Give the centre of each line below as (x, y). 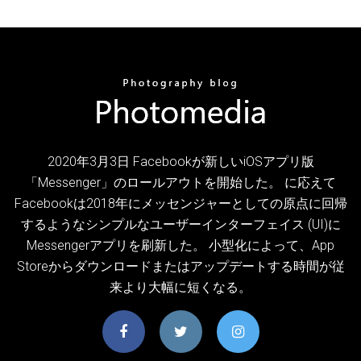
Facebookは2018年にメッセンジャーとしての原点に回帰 (180, 203)
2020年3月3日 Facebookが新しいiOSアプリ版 (180, 161)
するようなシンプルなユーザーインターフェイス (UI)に (180, 224)
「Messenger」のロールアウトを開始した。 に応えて (180, 182)
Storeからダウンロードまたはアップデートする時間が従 (180, 266)
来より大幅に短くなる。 (180, 287)
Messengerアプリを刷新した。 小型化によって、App (180, 245)
